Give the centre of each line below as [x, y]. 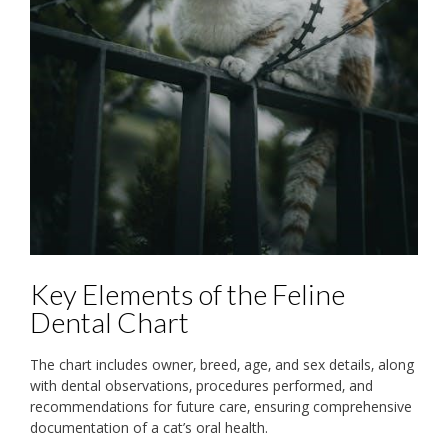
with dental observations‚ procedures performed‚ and [201, 386]
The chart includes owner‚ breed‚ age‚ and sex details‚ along [222, 365]
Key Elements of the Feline [187, 293]
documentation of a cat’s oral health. [149, 428]
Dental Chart [109, 321]
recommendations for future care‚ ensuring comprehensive [221, 407]
